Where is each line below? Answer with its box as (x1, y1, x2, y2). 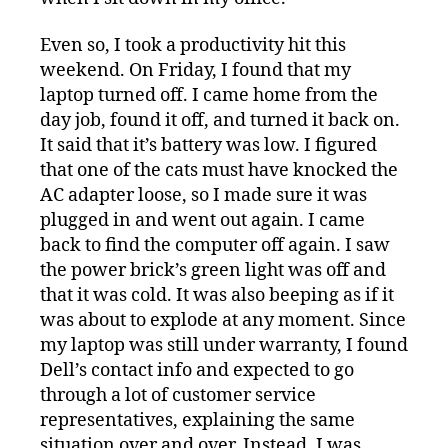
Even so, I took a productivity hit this (40, 34, 346, 58)
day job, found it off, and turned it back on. (40, 109, 400, 133)
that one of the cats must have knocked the (40, 159, 398, 183)
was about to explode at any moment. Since (40, 309, 406, 333)
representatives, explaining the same (40, 409, 355, 433)
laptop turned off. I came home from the (40, 84, 378, 108)
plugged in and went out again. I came (40, 209, 365, 233)
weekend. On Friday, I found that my (40, 59, 351, 83)
